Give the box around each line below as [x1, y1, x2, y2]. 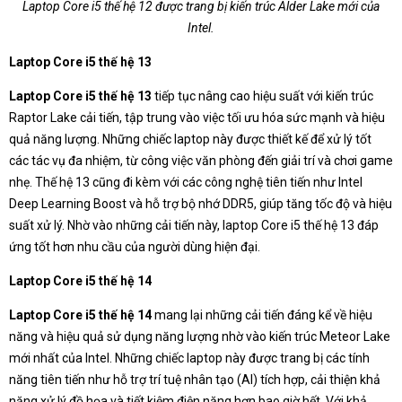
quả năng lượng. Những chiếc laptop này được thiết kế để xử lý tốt [9, 132, 371, 147]
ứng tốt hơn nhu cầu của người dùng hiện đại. [9, 240, 260, 255]
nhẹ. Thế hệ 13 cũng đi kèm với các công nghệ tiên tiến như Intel [9, 175, 363, 190]
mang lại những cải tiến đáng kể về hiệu [152, 308, 372, 323]
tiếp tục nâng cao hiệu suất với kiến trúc [152, 89, 373, 104]
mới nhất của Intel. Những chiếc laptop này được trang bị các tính [9, 351, 370, 366]
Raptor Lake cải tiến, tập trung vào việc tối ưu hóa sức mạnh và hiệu [9, 110, 385, 126]
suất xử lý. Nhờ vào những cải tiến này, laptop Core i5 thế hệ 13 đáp [9, 218, 379, 233]
